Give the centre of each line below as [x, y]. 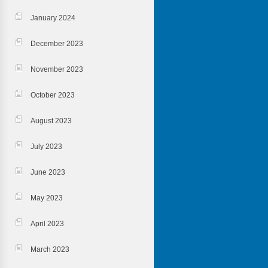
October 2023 [52, 95]
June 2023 [48, 172]
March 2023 [50, 249]
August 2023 [51, 121]
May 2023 [46, 198]
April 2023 [47, 224]
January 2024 [53, 18]
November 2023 [57, 69]
